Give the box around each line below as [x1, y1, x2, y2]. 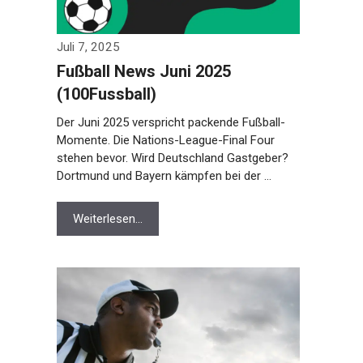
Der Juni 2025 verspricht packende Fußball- [53, 133, 282, 147]
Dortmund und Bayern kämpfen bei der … [53, 186, 268, 201]
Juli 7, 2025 [53, 58, 117, 72]
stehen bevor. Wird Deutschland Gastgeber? [53, 169, 285, 183]
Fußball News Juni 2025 [53, 79, 228, 99]
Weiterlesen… [69, 229, 139, 244]
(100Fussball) [53, 102, 153, 122]
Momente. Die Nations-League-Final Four [53, 151, 271, 165]
